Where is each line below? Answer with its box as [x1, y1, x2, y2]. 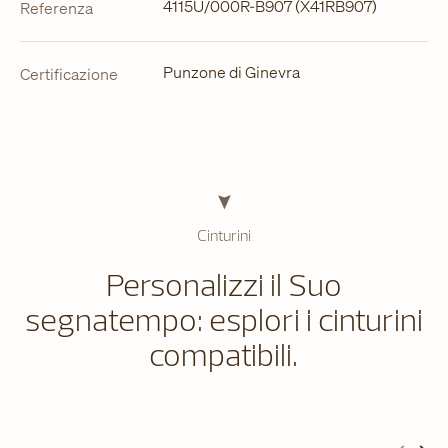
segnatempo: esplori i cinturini [24, 299, 423, 339]
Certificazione [20, 63, 118, 85]
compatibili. [149, 334, 299, 374]
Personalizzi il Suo [105, 264, 342, 304]
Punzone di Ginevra [162, 60, 300, 83]
